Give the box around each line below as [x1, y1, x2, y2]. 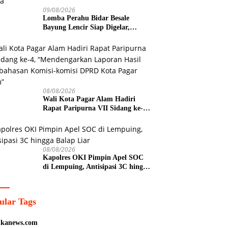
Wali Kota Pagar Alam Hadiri [43, 95, 136, 103]
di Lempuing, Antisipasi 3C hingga [43, 162, 151, 170]
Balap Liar [43, 172, 76, 180]
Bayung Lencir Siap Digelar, [43, 23, 130, 31]
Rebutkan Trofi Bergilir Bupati [43, 32, 139, 40]
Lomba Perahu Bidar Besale [43, 14, 130, 22]
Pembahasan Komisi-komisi [43, 122, 129, 130]
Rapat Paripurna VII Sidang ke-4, [43, 104, 149, 112]
